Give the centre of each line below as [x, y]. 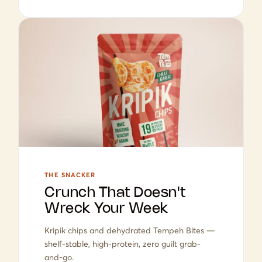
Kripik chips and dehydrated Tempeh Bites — [130, 230]
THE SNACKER [70, 175]
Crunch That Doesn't [116, 193]
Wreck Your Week [107, 209]
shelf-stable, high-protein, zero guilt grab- [123, 244]
